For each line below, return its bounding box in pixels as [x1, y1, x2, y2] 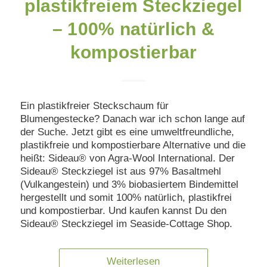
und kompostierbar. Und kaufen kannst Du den [20, 205, 226, 217]
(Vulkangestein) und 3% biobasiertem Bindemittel [20, 179, 238, 191]
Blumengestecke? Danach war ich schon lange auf [20, 113, 245, 125]
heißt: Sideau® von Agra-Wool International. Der [20, 153, 235, 164]
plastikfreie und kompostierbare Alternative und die [20, 139, 246, 151]
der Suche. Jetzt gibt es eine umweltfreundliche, [20, 126, 234, 138]
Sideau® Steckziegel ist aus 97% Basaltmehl [20, 166, 221, 178]
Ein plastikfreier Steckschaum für [20, 100, 169, 112]
